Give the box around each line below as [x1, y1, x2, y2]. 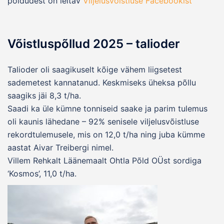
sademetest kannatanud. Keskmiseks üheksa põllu [7, 77, 196, 87]
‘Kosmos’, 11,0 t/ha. [7, 168, 76, 178]
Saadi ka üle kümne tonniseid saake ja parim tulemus [7, 103, 207, 113]
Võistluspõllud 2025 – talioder [7, 36, 180, 51]
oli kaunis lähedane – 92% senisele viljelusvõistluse [7, 116, 199, 126]
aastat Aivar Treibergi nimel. [7, 142, 113, 152]
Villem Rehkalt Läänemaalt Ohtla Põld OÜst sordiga [7, 155, 201, 165]
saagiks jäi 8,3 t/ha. [7, 90, 81, 100]
